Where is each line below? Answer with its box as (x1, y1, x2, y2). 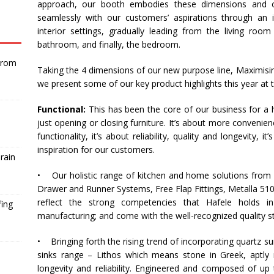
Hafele (206, 196, 232, 208)
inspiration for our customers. (37, 144, 155, 155)
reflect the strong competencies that (37, 196, 206, 208)
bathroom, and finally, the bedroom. (37, 39, 180, 50)
